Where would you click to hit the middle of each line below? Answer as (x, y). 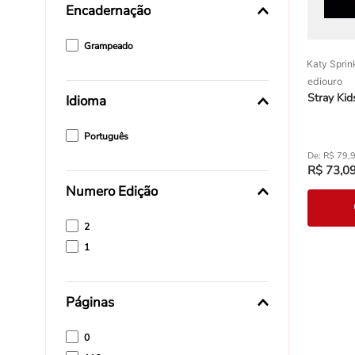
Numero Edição (112, 192)
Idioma (86, 101)
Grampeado (108, 46)
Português (106, 137)
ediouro (324, 82)
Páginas (90, 303)
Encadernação (108, 11)
